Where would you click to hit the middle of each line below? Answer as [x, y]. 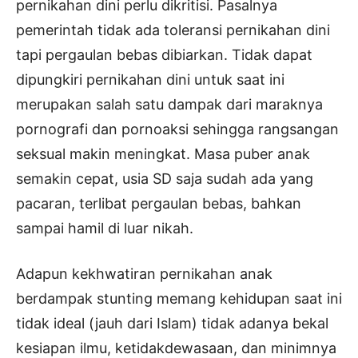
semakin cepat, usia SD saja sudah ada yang [165, 179]
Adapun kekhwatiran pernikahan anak [144, 274]
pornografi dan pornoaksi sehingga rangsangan [177, 129]
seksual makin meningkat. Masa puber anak [163, 154]
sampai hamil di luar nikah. [105, 229]
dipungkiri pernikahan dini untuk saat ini [150, 80]
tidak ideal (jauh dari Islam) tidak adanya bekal [172, 324]
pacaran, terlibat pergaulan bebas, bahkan [159, 204]
